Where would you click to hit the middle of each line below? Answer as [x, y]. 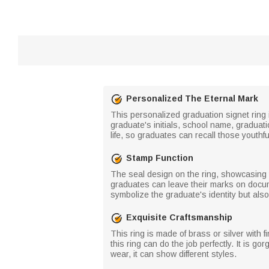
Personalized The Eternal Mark [192, 98]
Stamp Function [160, 158]
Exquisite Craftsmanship [179, 217]
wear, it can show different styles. [174, 254]
